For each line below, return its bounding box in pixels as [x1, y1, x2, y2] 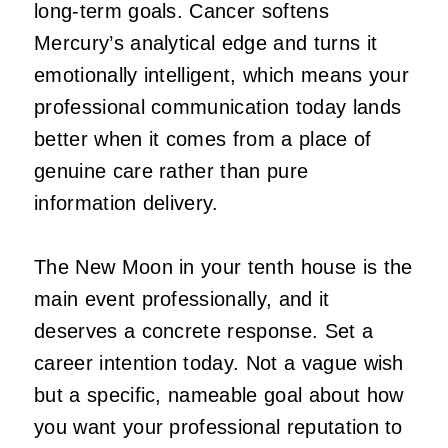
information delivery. [34, 192, 219, 215]
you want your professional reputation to [34, 416, 403, 439]
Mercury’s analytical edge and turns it [34, 32, 378, 55]
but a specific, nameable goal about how [34, 384, 404, 407]
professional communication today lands [34, 96, 402, 119]
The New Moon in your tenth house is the [34, 256, 413, 279]
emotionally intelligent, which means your [34, 64, 410, 87]
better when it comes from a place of [34, 128, 372, 151]
